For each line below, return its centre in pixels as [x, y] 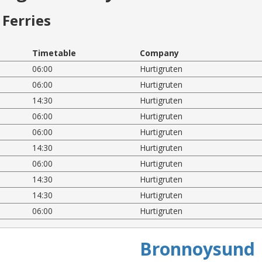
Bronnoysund [197, 249]
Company [159, 53]
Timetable [54, 53]
